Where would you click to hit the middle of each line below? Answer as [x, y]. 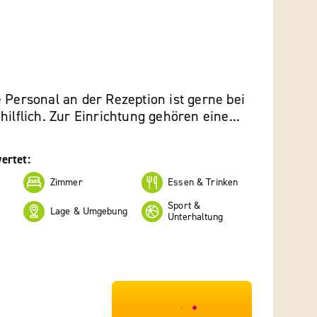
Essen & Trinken [203, 182]
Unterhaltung [195, 217]
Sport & [184, 206]
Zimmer [66, 182]
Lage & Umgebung [88, 211]
